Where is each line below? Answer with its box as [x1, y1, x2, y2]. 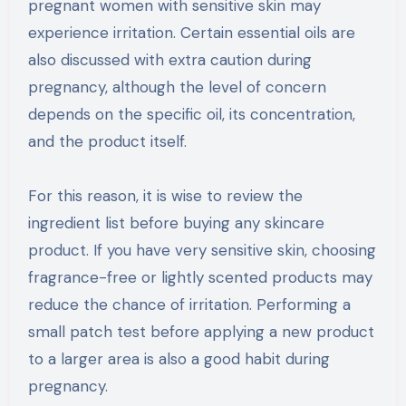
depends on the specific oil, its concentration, [27, 103, 355, 124]
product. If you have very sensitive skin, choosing [27, 239, 376, 260]
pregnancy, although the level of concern [27, 76, 326, 97]
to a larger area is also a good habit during [27, 348, 330, 369]
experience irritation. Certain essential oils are [27, 22, 355, 43]
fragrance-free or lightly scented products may [27, 266, 372, 287]
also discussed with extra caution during [27, 49, 312, 70]
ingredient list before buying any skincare [27, 212, 324, 233]
